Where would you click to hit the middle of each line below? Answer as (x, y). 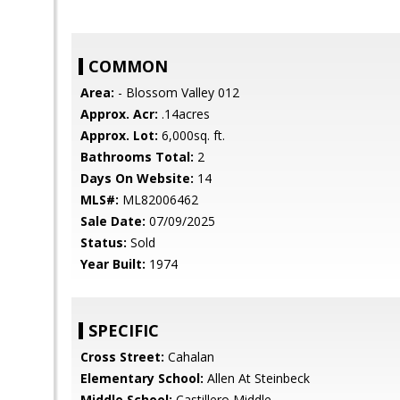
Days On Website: (137, 178)
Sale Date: (113, 221)
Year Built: (113, 264)
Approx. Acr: (119, 114)
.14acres (184, 114)
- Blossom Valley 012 (177, 92)
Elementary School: (142, 378)
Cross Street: (122, 357)
